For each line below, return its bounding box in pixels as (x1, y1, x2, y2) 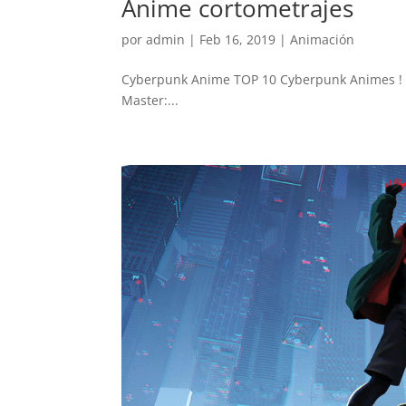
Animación (290, 30, 355, 48)
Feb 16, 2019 (199, 30, 276, 48)
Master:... (121, 91, 179, 109)
